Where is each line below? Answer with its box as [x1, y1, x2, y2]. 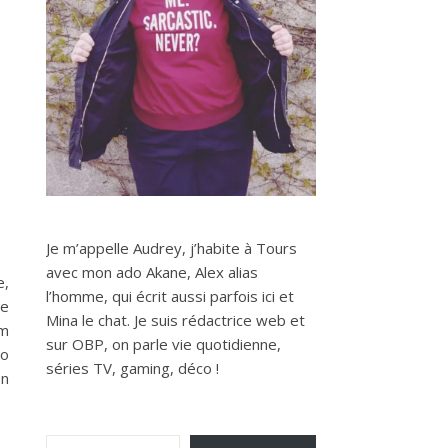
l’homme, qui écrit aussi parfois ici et [46, 286, 294, 306]
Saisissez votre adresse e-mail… [45, 424, 268, 444]
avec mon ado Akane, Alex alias [46, 262, 258, 282]
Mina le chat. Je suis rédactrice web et [46, 310, 305, 330]
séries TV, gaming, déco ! [46, 358, 219, 378]
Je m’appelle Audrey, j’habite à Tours [46, 238, 297, 258]
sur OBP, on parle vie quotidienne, [46, 334, 281, 354]
